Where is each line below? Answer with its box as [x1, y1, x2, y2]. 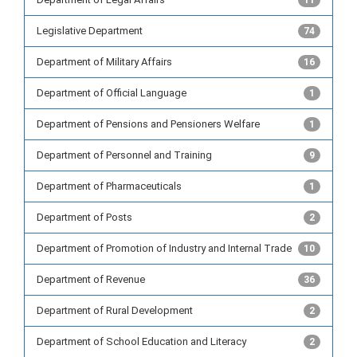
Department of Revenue [37, 273, 145, 286]
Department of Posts [37, 211, 132, 224]
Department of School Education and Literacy [37, 335, 246, 348]
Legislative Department [37, 25, 143, 37]
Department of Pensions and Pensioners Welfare [37, 118, 260, 131]
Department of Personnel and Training [37, 149, 212, 162]
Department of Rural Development [37, 304, 193, 317]
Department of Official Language [37, 87, 186, 100]
